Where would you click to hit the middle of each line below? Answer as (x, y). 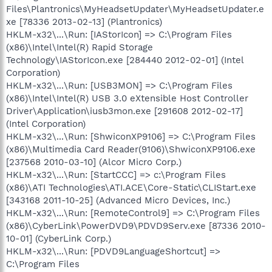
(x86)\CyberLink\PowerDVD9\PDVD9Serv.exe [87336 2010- (136, 226)
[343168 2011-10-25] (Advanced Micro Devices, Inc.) (118, 200)
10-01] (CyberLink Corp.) (59, 238)
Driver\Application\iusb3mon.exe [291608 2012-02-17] (124, 111)
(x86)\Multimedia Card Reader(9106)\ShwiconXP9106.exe (131, 149)
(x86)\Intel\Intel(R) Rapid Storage (80, 47)
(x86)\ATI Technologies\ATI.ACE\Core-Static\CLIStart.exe (131, 187)
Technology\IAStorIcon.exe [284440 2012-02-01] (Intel (125, 60)
